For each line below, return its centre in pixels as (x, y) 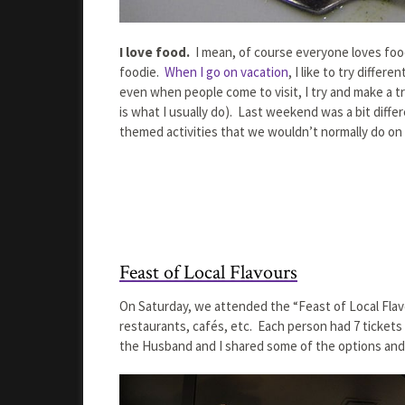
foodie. (142, 71)
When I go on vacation (226, 71)
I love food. (156, 52)
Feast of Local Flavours (208, 272)
